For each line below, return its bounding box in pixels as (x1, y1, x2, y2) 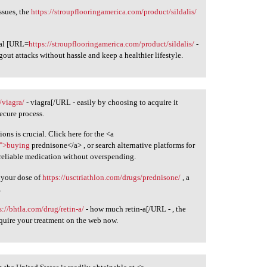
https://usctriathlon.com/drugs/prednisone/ (42, 172, 181, 182)
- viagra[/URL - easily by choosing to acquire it (24, 97, 179, 107)
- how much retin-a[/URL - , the (84, 204, 187, 214)
